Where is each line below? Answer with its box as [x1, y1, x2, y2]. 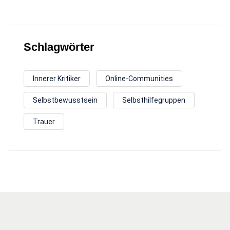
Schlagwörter [24, 41, 94, 53]
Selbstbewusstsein [33, 96, 98, 104]
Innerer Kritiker [33, 74, 81, 83]
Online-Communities [105, 74, 173, 83]
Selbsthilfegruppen [122, 96, 185, 104]
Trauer [33, 118, 55, 126]
